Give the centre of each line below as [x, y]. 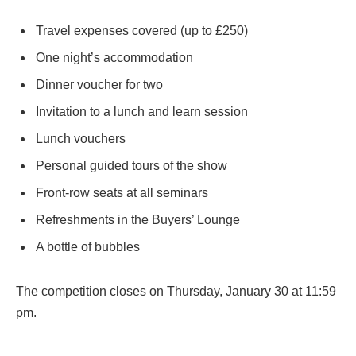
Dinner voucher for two [99, 84]
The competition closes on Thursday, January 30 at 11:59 [176, 291]
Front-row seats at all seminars [122, 193]
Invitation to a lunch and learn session [142, 112]
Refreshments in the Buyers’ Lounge [138, 220]
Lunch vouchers [81, 139]
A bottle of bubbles [88, 247]
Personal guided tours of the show [132, 166]
